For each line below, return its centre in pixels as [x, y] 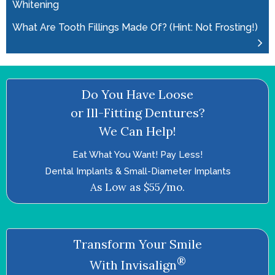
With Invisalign [133, 265]
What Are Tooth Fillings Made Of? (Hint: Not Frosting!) [135, 27]
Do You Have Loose [137, 94]
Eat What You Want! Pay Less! [137, 154]
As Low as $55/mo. [137, 187]
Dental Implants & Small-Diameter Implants [137, 171]
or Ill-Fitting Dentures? [137, 112]
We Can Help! [137, 131]
